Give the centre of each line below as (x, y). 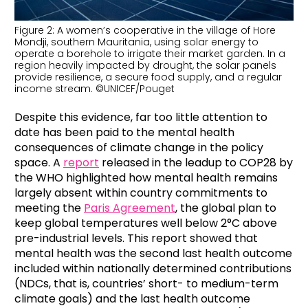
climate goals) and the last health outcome (132, 298)
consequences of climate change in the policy (139, 147)
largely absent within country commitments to (141, 192)
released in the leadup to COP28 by (196, 162)
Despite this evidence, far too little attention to (141, 117)
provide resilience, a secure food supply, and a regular (148, 77)
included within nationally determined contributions (153, 268)
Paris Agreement (130, 208)
